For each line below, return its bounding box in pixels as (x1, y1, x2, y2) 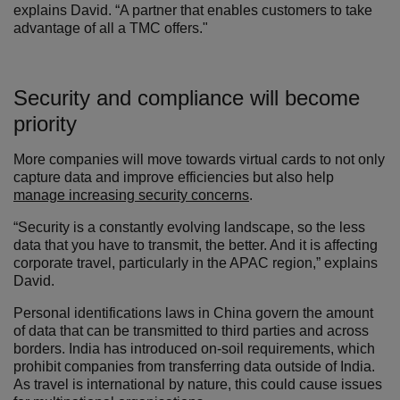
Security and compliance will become (13, 86, 360, 110)
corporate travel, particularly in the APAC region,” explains (13, 255, 378, 271)
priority (13, 112, 77, 136)
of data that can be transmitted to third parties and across (13, 323, 369, 338)
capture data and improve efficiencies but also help (13, 170, 334, 185)
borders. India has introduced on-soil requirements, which (13, 341, 375, 356)
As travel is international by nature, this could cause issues (13, 377, 382, 392)
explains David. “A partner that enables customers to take (13, 3, 372, 18)
